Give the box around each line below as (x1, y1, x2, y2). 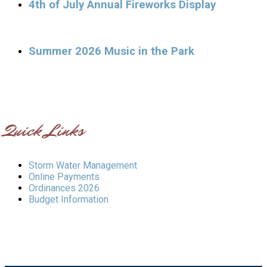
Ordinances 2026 (29, 182, 100, 194)
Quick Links (5, 119, 84, 143)
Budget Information (29, 194, 108, 206)
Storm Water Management (29, 160, 137, 172)
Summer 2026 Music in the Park (29, 45, 194, 58)
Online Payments (29, 171, 100, 183)
